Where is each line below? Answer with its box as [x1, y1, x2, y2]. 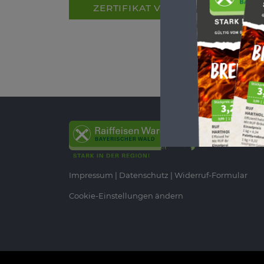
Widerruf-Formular [174, 170, 247, 180]
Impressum [69, 170, 113, 180]
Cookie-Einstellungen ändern [69, 191, 183, 201]
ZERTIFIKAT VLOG [93, 2, 183, 14]
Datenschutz [119, 170, 169, 180]
